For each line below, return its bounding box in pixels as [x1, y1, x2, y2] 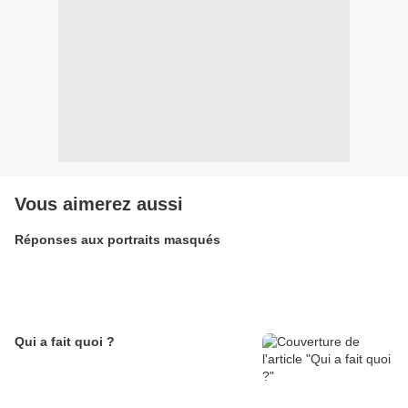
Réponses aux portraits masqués [15, 232, 220, 248]
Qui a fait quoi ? [15, 334, 115, 350]
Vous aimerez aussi [15, 194, 183, 215]
